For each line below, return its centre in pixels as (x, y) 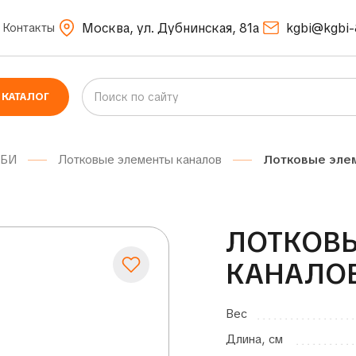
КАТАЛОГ (25, 97)
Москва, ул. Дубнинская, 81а (171, 28)
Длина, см (254, 339)
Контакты (29, 28)
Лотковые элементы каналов (140, 160)
